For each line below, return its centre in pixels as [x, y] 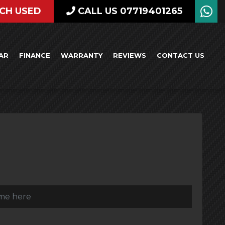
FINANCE [35, 55]
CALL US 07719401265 [129, 11]
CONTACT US [181, 55]
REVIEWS [130, 55]
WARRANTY [82, 55]
